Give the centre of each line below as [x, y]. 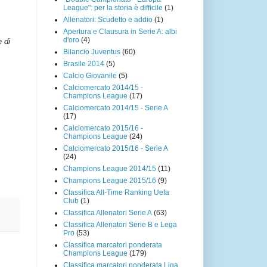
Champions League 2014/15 [110, 168]
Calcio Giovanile [90, 75]
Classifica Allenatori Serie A [108, 212]
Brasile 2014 [84, 63]
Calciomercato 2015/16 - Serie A [116, 148]
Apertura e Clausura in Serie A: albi [120, 31]
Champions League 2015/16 [110, 180]
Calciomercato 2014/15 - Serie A [116, 108]
